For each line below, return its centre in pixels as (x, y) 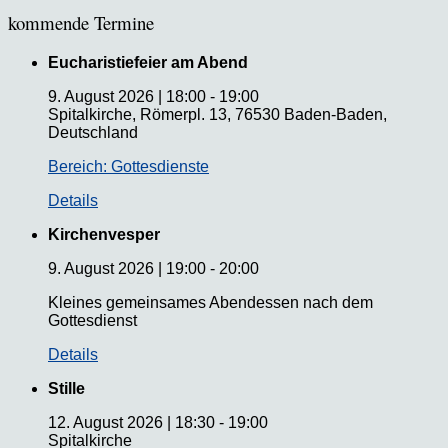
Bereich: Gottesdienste (128, 166)
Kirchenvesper (104, 234)
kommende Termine (81, 22)
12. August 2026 (105, 422)
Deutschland (93, 132)
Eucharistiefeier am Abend (148, 62)
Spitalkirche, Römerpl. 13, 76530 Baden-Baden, (217, 114)
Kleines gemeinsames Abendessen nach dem (210, 302)
